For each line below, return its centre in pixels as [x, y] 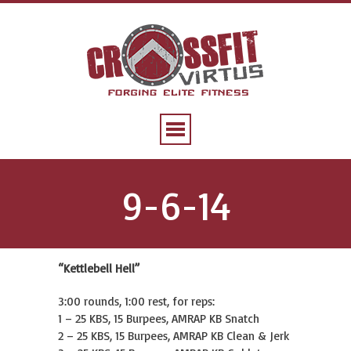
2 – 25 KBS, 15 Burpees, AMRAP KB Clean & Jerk [174, 336]
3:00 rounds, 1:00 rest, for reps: [136, 301]
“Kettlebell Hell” [99, 268]
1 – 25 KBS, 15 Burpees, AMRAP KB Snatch [159, 318]
